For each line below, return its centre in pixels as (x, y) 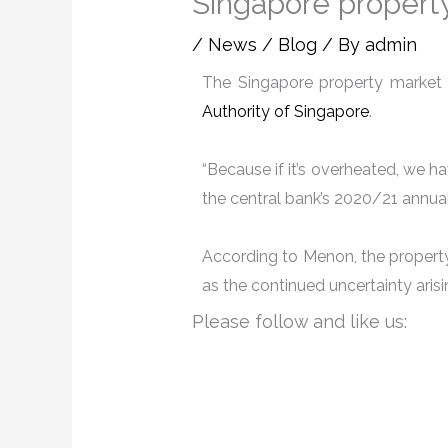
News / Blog (263, 45)
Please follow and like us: (300, 322)
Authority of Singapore (286, 112)
